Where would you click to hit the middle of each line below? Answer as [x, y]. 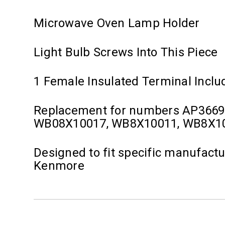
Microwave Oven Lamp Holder [117, 23]
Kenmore [59, 166]
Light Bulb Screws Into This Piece [126, 52]
